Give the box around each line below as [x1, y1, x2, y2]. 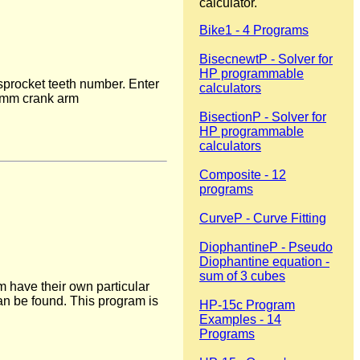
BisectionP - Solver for [199, 109, 326, 124]
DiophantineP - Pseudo [199, 239, 333, 254]
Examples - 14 [199, 312, 281, 326]
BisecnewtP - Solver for [199, 51, 333, 66]
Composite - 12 [199, 167, 286, 182]
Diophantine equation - [199, 254, 329, 268]
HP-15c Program [199, 297, 295, 312]
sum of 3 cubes [199, 268, 285, 283]
